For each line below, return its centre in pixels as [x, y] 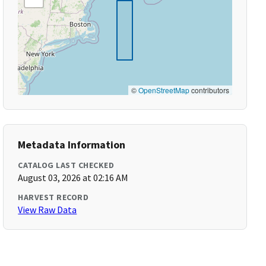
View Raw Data [47, 210]
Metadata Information [72, 145]
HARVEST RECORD [53, 197]
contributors [209, 90]
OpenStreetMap [164, 90]
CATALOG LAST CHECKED [66, 165]
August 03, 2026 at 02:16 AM [73, 178]
